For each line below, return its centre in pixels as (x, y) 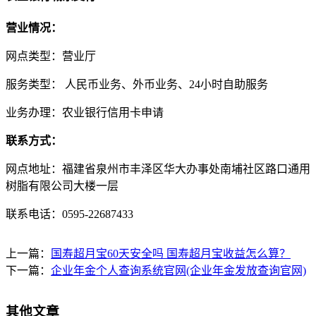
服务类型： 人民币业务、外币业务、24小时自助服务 (137, 85)
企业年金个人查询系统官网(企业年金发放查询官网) (178, 271)
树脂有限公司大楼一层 (62, 186)
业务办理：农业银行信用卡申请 (85, 113)
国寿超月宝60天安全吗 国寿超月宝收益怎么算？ (171, 254)
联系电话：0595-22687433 (69, 214)
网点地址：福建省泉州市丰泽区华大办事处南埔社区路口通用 (158, 169)
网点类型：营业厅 (51, 56)
